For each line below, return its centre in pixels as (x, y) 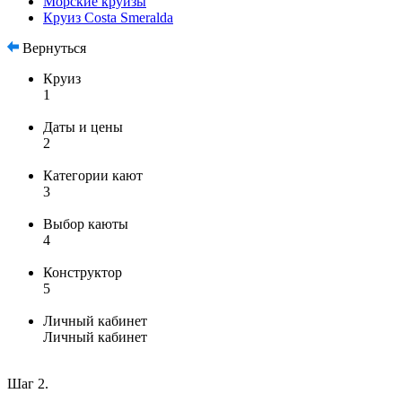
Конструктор (83, 272)
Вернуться (52, 48)
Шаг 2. (28, 384)
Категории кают (93, 175)
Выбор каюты (86, 224)
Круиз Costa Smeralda (108, 17)
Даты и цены (83, 127)
